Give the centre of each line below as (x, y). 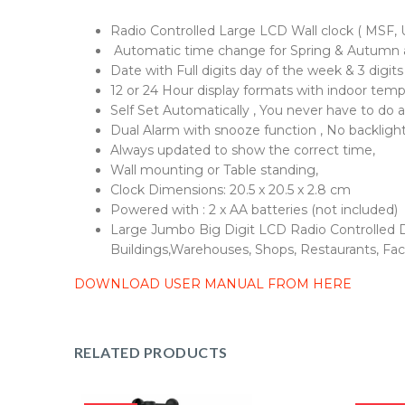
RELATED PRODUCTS (151, 352)
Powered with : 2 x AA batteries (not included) (254, 210)
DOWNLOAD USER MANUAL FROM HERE (215, 284)
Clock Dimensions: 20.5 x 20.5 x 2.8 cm (232, 190)
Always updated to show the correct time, (243, 150)
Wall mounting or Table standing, (214, 170)
